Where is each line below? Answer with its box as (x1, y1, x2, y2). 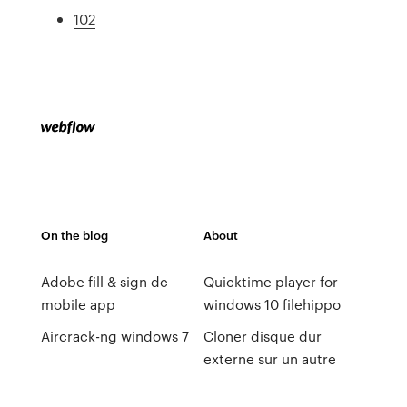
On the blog (40, 226, 108, 243)
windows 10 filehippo (203, 294, 341, 314)
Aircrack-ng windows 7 (40, 326, 189, 346)
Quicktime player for (203, 272, 338, 292)
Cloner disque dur (203, 326, 322, 346)
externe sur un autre (203, 349, 336, 369)
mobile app (40, 294, 115, 314)
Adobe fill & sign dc (40, 272, 168, 292)
